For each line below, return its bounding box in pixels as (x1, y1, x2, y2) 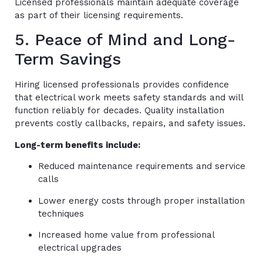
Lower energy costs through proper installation (38, 195, 245, 206)
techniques (38, 208, 84, 219)
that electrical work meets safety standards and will (15, 92, 243, 103)
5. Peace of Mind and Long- (15, 30, 235, 50)
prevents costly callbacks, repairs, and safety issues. (15, 118, 245, 129)
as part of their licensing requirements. (15, 9, 183, 21)
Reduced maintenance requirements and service (38, 161, 245, 172)
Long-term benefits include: (15, 139, 140, 150)
